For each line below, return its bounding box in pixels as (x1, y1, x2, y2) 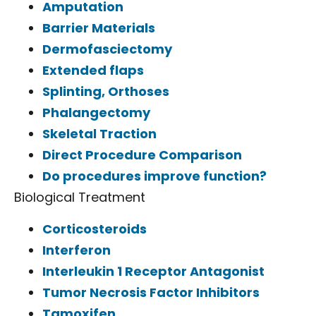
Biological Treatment (14, 188, 145, 207)
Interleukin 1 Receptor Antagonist (42, 262, 265, 280)
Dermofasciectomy (42, 40, 172, 59)
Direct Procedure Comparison (42, 146, 242, 164)
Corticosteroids (42, 219, 147, 238)
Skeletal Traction (42, 125, 157, 143)
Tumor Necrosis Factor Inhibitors (42, 283, 260, 301)
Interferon (42, 241, 111, 259)
